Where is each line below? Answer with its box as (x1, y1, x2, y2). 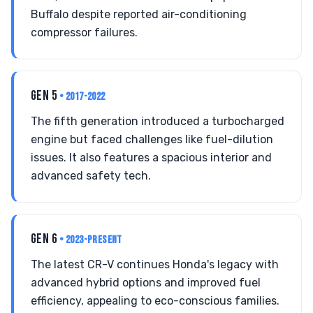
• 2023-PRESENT (59, 233, 122, 247)
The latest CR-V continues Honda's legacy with (31, 258, 279, 271)
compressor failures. (31, 26, 138, 39)
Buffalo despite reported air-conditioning (31, 8, 247, 21)
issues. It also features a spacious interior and (31, 151, 272, 164)
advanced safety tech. (31, 169, 151, 182)
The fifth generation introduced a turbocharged (31, 115, 284, 128)
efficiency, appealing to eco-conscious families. (31, 294, 279, 307)
